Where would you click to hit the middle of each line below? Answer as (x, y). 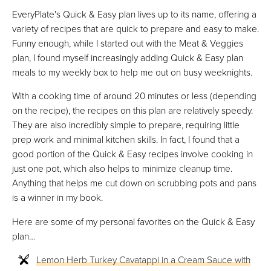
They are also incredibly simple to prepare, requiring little (126, 125)
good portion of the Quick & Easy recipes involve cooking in (132, 154)
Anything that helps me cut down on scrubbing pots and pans (134, 183)
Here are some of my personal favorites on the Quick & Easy (133, 221)
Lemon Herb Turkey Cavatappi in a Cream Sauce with (143, 260)
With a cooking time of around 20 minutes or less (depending (134, 96)
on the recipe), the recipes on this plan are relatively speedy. (132, 110)
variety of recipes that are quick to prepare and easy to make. (135, 28)
